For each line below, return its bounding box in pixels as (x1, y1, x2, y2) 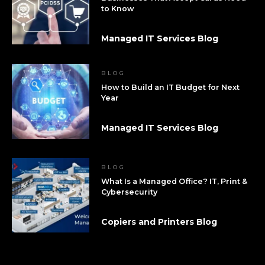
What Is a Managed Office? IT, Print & (101, 176, 247, 186)
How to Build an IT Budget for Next (101, 83, 240, 92)
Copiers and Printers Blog (101, 216, 217, 227)
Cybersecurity (101, 187, 157, 196)
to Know (101, 4, 134, 14)
